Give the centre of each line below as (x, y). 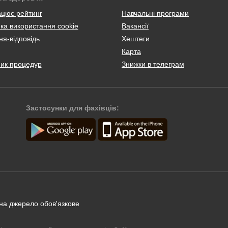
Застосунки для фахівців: (73, 108)
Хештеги (136, 38)
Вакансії (135, 26)
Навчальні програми (155, 13)
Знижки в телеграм (153, 64)
